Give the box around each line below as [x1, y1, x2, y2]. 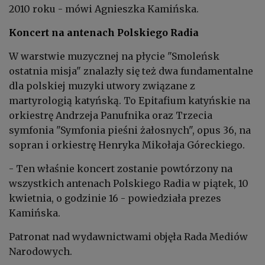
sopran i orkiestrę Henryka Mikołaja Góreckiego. [9, 139, 245, 151]
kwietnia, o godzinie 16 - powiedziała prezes [9, 192, 221, 205]
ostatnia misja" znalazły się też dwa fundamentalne [9, 65, 253, 77]
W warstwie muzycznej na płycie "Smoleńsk [9, 50, 219, 63]
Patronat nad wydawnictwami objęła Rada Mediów [9, 231, 248, 243]
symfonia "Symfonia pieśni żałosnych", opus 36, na [9, 124, 251, 137]
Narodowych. [9, 245, 72, 258]
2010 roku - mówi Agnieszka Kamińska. [9, 3, 199, 15]
